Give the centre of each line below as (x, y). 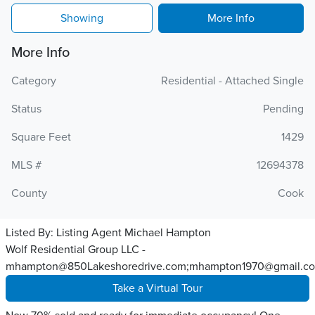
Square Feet (41, 137)
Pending (283, 109)
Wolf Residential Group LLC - (76, 250)
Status (26, 109)
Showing (82, 18)
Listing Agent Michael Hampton (134, 233)
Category (34, 81)
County (29, 193)
